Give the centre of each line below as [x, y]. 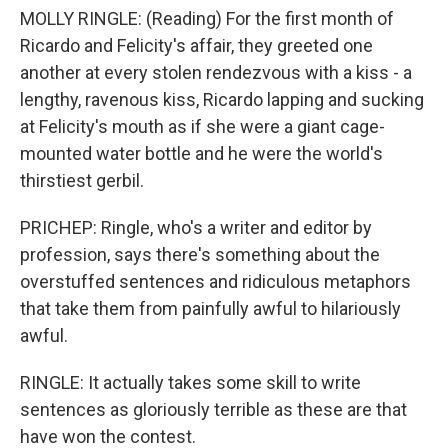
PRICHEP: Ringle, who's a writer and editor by [196, 227]
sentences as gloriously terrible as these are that [213, 409]
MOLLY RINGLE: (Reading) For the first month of [207, 18]
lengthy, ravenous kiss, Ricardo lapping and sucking [222, 99]
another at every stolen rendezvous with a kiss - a [216, 72]
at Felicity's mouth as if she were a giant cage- [202, 126]
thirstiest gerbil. [82, 180]
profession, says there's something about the [200, 254]
